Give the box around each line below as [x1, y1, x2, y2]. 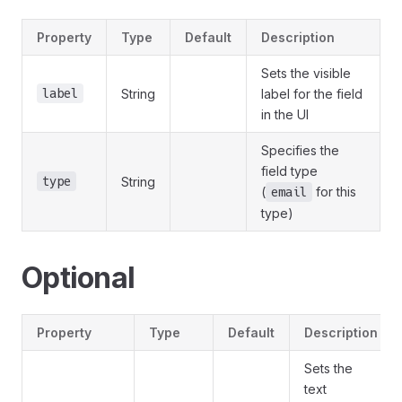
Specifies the [261, 143, 339, 159]
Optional [22, 260, 135, 296]
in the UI [261, 107, 309, 123]
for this [312, 184, 356, 200]
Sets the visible [261, 66, 351, 82]
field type [261, 163, 318, 179]
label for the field [261, 86, 363, 102]
